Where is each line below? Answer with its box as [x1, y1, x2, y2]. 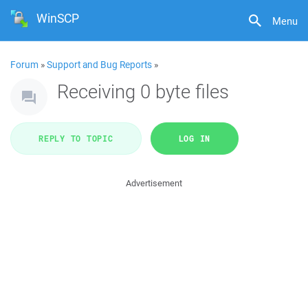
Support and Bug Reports [47, 58, 152, 71]
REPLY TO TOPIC [38, 133, 113, 144]
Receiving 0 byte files [57, 78, 229, 104]
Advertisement [126, 177, 182, 189]
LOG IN [178, 133, 210, 144]
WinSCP [36, 10, 80, 27]
